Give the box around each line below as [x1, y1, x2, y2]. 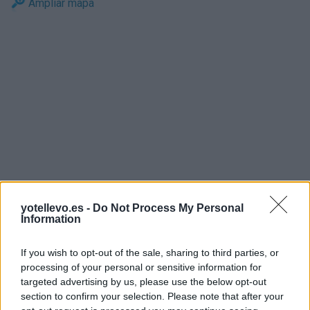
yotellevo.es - [21, 202, 93, 214]
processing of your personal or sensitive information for [21, 262, 262, 273]
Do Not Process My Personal [93, 202, 244, 214]
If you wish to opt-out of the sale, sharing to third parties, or [21, 247, 279, 258]
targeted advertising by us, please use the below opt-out [21, 276, 266, 287]
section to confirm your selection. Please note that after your [21, 291, 284, 302]
